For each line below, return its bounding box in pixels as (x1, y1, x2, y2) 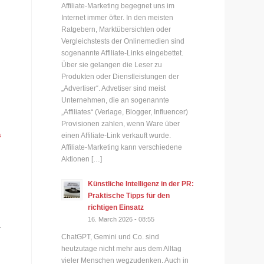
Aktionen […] (61, 154, 103, 163)
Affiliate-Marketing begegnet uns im (61, 1, 175, 10)
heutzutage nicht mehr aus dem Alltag (61, 244, 182, 253)
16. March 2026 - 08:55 (88, 215, 155, 223)
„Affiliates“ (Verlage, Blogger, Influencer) (61, 107, 189, 116)
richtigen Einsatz (88, 203, 144, 212)
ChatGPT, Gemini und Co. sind (61, 232, 160, 241)
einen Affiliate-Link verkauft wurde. (61, 131, 171, 140)
